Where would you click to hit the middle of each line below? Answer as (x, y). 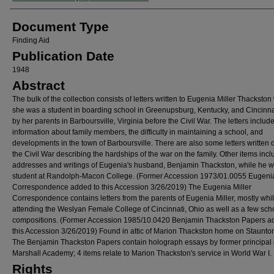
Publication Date (63, 56)
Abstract (39, 85)
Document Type (61, 27)
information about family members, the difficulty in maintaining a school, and (138, 132)
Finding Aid (31, 40)
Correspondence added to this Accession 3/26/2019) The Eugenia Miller (132, 187)
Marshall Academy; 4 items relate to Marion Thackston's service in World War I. (142, 253)
